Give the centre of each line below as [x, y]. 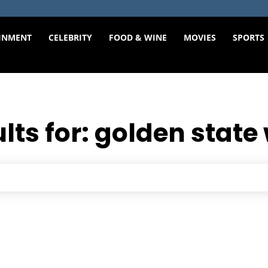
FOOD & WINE [138, 37]
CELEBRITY [71, 37]
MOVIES [200, 37]
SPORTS [249, 37]
